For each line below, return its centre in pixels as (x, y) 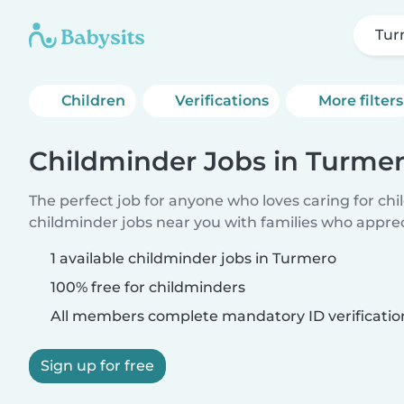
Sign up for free (97, 366)
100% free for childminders (146, 287)
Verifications (222, 101)
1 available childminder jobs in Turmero (193, 258)
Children (93, 101)
